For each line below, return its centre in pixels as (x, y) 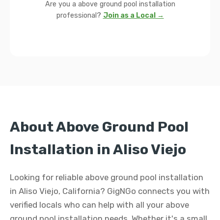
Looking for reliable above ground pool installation (107, 177)
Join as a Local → (133, 15)
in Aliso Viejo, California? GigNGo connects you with (110, 191)
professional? (80, 15)
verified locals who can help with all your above (99, 205)
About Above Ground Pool (99, 127)
